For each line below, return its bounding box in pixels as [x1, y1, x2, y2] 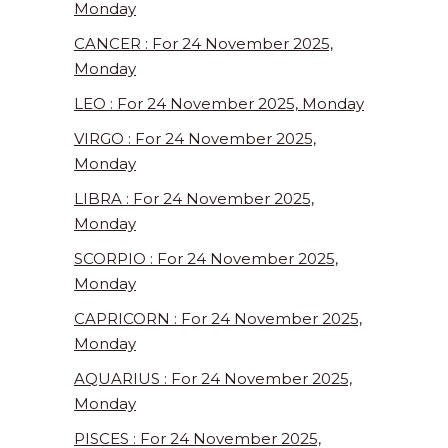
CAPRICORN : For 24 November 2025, [74, 309, 362, 329]
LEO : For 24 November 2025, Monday [74, 94, 364, 114]
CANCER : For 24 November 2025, [74, 34, 333, 54]
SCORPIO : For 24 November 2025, [74, 249, 338, 269]
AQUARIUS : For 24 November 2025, [74, 369, 352, 389]
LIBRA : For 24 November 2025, [74, 189, 314, 209]
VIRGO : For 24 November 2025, [74, 129, 316, 149]
